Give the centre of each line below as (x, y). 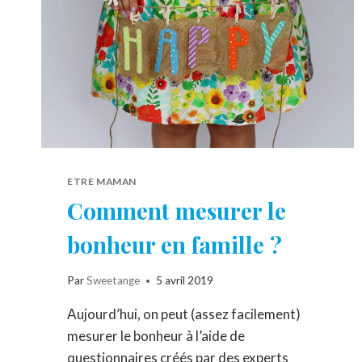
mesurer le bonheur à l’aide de (156, 336)
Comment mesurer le (177, 210)
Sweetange (114, 281)
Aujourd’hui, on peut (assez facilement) (184, 314)
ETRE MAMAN (102, 181)
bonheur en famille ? (175, 244)
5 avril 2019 (185, 281)
